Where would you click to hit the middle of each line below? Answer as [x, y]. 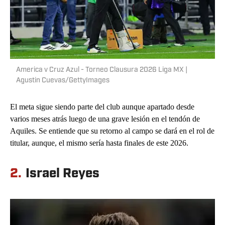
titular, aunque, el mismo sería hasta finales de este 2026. [99, 143]
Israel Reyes [63, 174]
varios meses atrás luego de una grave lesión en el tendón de [105, 119]
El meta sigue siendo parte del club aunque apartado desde [102, 107]
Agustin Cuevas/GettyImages [63, 81]
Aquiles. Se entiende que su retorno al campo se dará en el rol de [112, 131]
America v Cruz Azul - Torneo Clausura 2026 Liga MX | [102, 70]
